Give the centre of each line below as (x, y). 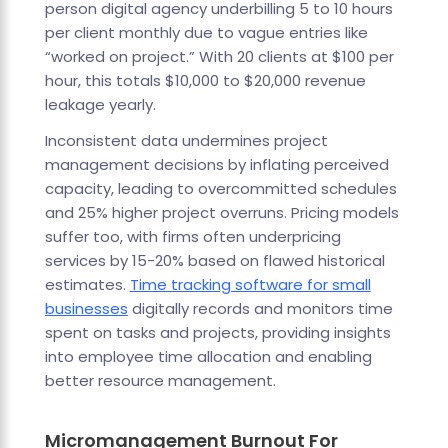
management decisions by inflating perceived (216, 165)
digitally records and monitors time (260, 309)
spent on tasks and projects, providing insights (217, 333)
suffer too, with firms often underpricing (192, 237)
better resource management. (160, 381)
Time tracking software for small (250, 285)
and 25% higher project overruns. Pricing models (221, 213)
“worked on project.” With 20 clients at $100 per (219, 57)
